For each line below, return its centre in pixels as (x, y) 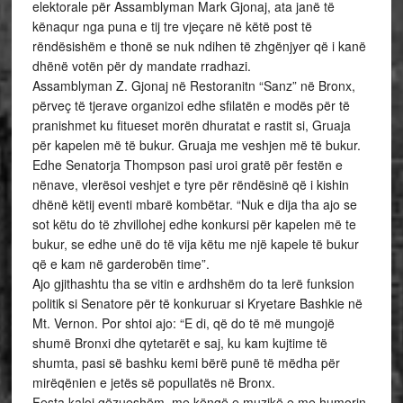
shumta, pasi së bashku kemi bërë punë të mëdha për (186, 363)
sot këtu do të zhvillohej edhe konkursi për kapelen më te (194, 224)
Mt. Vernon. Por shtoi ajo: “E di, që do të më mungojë (183, 323)
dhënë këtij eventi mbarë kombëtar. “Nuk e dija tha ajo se (194, 204)
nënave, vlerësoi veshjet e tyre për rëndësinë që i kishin (190, 184)
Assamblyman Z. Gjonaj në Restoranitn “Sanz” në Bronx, (193, 85)
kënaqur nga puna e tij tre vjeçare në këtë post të (172, 26)
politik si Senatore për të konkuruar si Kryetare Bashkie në (197, 303)
